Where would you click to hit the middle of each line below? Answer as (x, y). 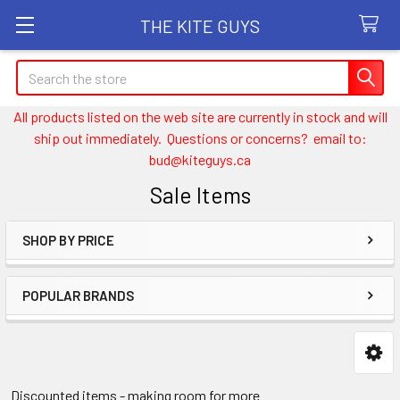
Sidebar (66, 269)
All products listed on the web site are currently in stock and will (200, 117)
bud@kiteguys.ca (200, 159)
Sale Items (200, 195)
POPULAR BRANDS (78, 296)
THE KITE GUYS (200, 25)
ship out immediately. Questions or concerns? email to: (200, 138)
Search (37, 70)
